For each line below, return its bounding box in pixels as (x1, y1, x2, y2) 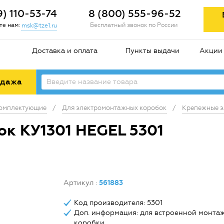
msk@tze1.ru (21, 21, 57, 29)
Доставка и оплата (32, 46, 97, 55)
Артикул (63, 178, 95, 187)
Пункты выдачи (125, 46, 179, 55)
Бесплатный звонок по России (89, 21, 177, 28)
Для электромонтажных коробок (62, 104, 166, 111)
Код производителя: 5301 (73, 198, 162, 207)
